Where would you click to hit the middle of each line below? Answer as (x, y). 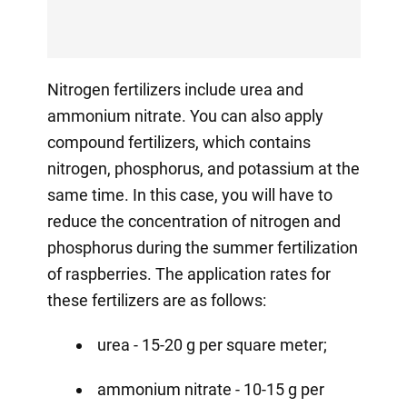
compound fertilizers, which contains (179, 142)
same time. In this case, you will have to (189, 194)
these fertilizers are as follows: (156, 300)
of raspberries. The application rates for (189, 273)
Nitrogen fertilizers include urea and (175, 89)
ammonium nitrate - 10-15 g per (210, 389)
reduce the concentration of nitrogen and (194, 221)
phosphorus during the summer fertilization (202, 247)
